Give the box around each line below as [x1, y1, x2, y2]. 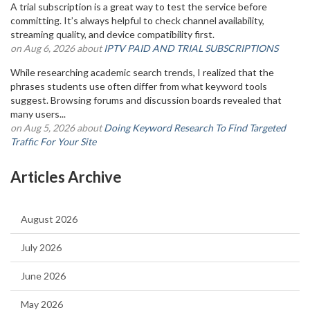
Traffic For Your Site [10, 136, 96, 147]
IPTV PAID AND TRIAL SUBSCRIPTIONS [104, 42, 278, 54]
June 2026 [21, 270, 66, 282]
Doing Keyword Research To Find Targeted [104, 122, 286, 134]
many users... [10, 108, 66, 120]
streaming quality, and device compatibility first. [10, 28, 215, 40]
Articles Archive [10, 167, 122, 186]
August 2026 [21, 213, 77, 225]
